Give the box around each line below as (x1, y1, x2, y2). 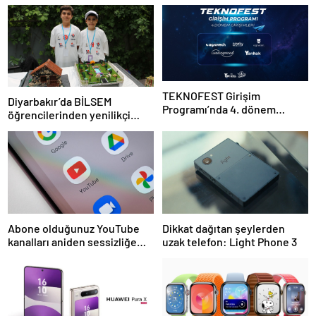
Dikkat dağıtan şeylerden (162, 221, 285, 235)
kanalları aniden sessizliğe (8, 234, 137, 248)
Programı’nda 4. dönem (162, 102, 276, 116)
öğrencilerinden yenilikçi (8, 108, 130, 122)
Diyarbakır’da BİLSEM (8, 95, 111, 109)
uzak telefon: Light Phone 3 (162, 234, 297, 248)
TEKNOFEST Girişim (162, 89, 260, 103)
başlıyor (162, 116, 202, 130)
